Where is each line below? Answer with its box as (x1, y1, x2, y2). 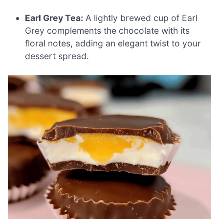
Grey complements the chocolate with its (25, 25, 190, 36)
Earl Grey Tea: (25, 12, 84, 23)
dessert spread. (25, 50, 89, 61)
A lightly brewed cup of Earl (83, 12, 198, 23)
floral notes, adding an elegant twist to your (25, 38, 201, 48)
